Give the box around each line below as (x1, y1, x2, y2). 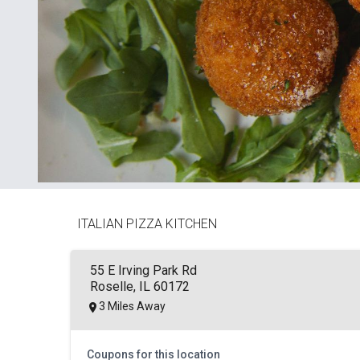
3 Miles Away (136, 299, 166, 313)
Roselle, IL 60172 (89, 278, 190, 294)
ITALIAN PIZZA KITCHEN (76, 215, 217, 231)
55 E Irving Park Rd (89, 262, 197, 278)
